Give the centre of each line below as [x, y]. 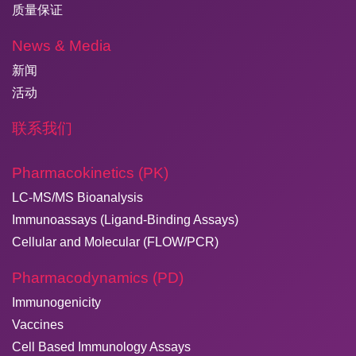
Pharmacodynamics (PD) [98, 277]
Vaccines [38, 324]
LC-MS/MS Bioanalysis [77, 197]
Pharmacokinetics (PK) [90, 172]
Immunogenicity [56, 302]
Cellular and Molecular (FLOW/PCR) [115, 242]
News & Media [62, 45]
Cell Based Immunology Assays [101, 346]
